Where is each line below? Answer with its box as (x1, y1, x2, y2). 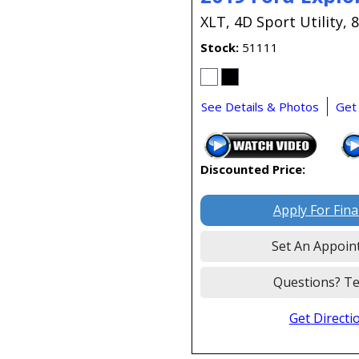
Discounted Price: (200, 161, 305, 178)
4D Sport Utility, (234, 12, 347, 32)
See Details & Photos (201, 99, 319, 115)
